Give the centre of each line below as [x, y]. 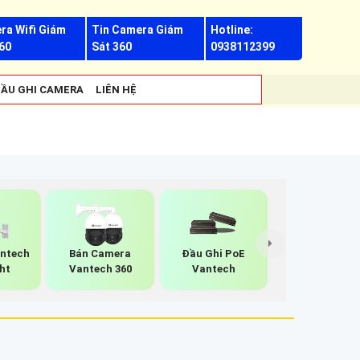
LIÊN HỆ [116, 90]
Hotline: [231, 30]
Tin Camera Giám [138, 30]
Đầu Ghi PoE [214, 253]
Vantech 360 [100, 268]
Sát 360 [112, 47]
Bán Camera [100, 253]
